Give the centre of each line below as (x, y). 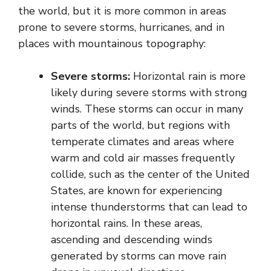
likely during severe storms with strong (149, 92)
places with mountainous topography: (112, 43)
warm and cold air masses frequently (143, 158)
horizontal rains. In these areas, (126, 223)
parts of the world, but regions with (140, 125)
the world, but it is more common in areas (122, 11)
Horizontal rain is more (188, 76)
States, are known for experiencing (137, 190)
